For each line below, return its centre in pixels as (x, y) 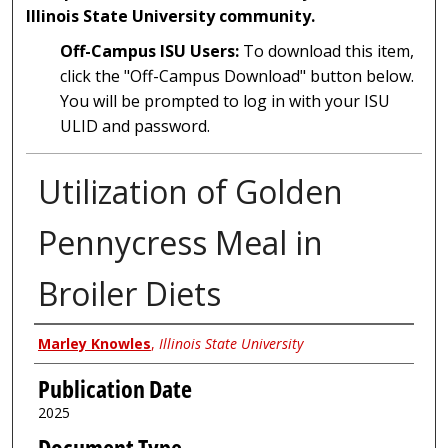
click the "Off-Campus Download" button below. (237, 76)
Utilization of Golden (190, 192)
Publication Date (114, 388)
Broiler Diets (129, 294)
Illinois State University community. (171, 16)
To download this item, (327, 51)
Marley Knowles (94, 344)
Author (66, 343)
